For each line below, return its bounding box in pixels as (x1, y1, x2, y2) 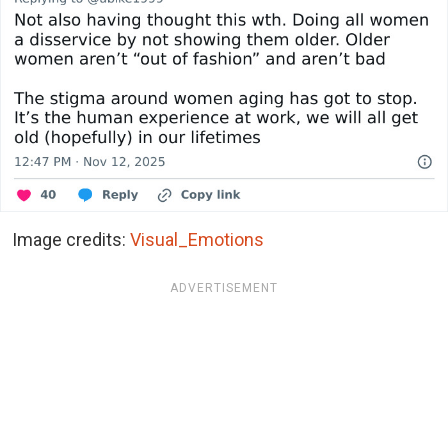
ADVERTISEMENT (170, 280, 278, 295)
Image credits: (12, 228, 130, 250)
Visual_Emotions (130, 228, 264, 250)
